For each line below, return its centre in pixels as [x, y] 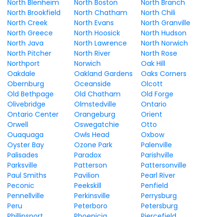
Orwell [18, 124]
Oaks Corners [163, 74]
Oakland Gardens [103, 74]
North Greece [30, 33]
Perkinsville [92, 196]
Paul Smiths [27, 175]
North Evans [94, 23]
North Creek [27, 23]
